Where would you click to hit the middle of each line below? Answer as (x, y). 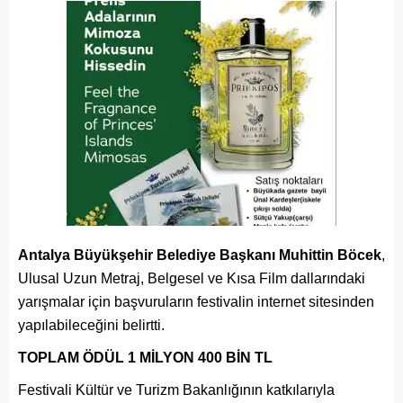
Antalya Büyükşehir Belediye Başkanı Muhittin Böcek (200, 255)
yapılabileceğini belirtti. (91, 326)
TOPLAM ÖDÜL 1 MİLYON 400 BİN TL (145, 358)
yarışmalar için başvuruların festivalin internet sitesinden (196, 302)
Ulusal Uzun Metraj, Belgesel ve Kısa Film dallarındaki (192, 279)
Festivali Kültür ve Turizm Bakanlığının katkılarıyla (176, 390)
